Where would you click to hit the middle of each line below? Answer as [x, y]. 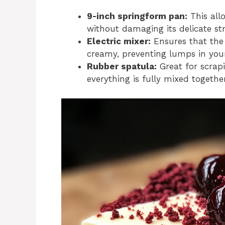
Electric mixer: [119, 41]
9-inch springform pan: [137, 16]
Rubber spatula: [122, 67]
